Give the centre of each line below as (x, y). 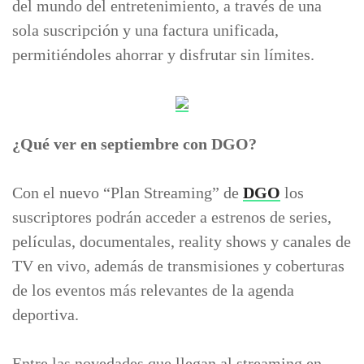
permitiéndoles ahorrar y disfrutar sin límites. (163, 54)
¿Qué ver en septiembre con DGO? (134, 144)
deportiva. (45, 314)
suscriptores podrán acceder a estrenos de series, (172, 217)
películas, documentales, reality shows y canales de (182, 241)
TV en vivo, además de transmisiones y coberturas (178, 266)
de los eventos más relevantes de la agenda (153, 290)
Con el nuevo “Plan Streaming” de (128, 193)
